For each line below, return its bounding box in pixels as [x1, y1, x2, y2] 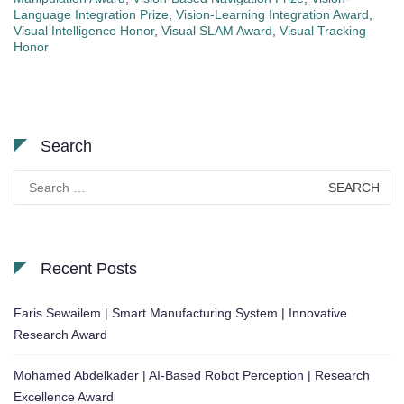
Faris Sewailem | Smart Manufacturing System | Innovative [14, 305, 347, 320]
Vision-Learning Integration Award [176, 6, 369, 22]
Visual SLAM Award [161, 23, 272, 38]
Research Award [14, 326, 107, 342]
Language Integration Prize [14, 6, 169, 22]
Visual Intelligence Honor [14, 23, 154, 38]
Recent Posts [41, 259, 137, 278]
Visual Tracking [280, 23, 366, 38]
